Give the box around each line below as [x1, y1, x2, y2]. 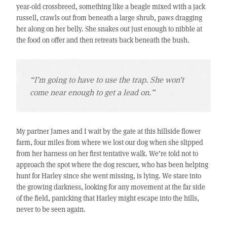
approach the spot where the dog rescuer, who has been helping [16, 160, 208, 170]
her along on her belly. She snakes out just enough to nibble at [16, 24, 202, 34]
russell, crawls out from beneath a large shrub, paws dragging [16, 13, 202, 23]
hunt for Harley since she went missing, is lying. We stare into [16, 171, 201, 181]
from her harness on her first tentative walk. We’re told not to [16, 148, 198, 159]
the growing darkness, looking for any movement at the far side [16, 182, 205, 192]
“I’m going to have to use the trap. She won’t [29, 74, 184, 85]
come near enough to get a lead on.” [29, 87, 155, 98]
